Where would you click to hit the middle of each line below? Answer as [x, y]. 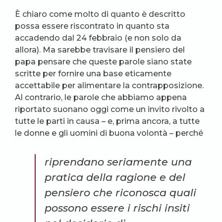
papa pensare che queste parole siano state [103, 61]
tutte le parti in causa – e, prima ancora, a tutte [107, 121]
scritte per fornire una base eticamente [93, 73]
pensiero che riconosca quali [120, 192]
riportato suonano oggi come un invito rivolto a [110, 109]
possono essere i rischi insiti [117, 208]
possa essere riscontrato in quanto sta [92, 26]
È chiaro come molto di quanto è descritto [100, 14]
